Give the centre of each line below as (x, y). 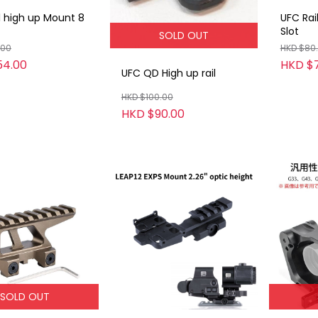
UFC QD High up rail (168, 73)
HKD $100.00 (147, 97)
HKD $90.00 (153, 114)
